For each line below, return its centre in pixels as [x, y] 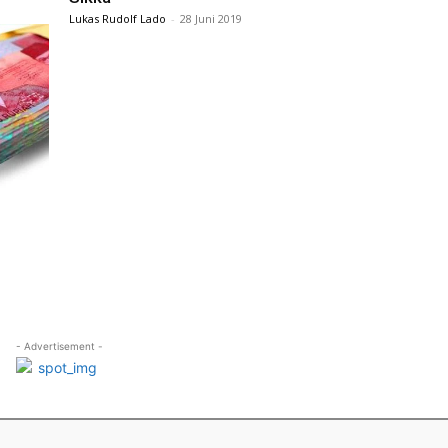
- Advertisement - [59, 345]
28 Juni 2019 [211, 19]
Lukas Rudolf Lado [117, 19]
